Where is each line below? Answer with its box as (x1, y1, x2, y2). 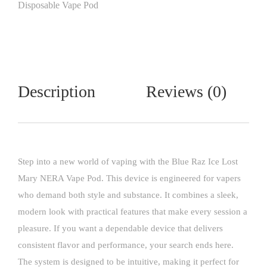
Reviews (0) (146, 82, 226, 101)
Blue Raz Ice (172, 157, 222, 166)
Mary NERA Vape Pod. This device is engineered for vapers (18, 173, 241, 183)
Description (18, 82, 95, 101)
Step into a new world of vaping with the (18, 157, 172, 166)
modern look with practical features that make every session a (18, 207, 247, 216)
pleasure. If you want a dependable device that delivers (18, 223, 223, 233)
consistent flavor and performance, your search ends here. (18, 240, 234, 250)
